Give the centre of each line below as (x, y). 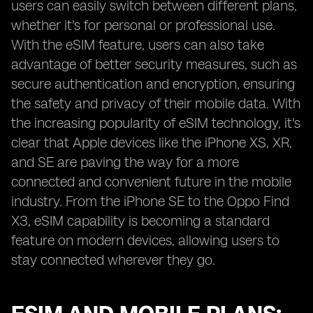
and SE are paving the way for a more (125, 162)
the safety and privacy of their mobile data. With (156, 103)
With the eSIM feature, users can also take (138, 45)
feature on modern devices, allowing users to (145, 240)
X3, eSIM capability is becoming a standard (140, 221)
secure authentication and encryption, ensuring (153, 84)
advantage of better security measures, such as (154, 64)
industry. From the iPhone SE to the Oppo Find (150, 201)
